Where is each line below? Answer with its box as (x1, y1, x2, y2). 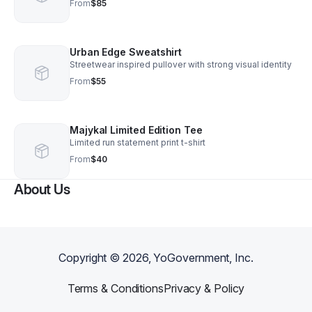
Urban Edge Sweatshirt (70, 46, 182, 58)
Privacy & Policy (163, 281, 245, 295)
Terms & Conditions (67, 281, 164, 295)
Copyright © (58, 251, 123, 265)
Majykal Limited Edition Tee (70, 124, 203, 136)
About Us (14, 181, 70, 198)
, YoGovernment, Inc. (148, 251, 253, 265)
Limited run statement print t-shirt (70, 137, 205, 148)
